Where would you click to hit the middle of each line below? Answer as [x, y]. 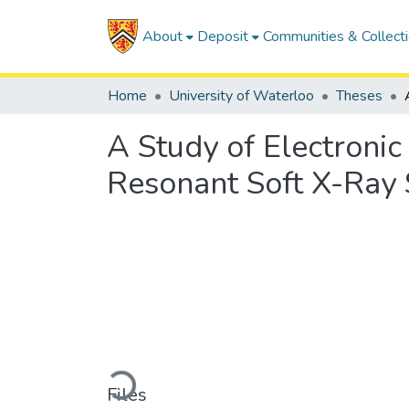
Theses [359, 96]
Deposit [222, 37]
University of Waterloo [241, 96]
